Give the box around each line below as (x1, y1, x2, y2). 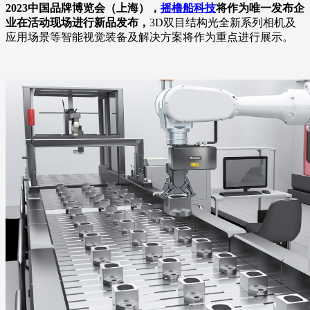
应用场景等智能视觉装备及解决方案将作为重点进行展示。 (6, 31, 293, 44)
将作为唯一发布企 (216, 2, 304, 15)
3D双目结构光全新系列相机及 (149, 17, 296, 29)
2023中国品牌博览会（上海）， (6, 2, 161, 15)
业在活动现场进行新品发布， (6, 17, 149, 29)
